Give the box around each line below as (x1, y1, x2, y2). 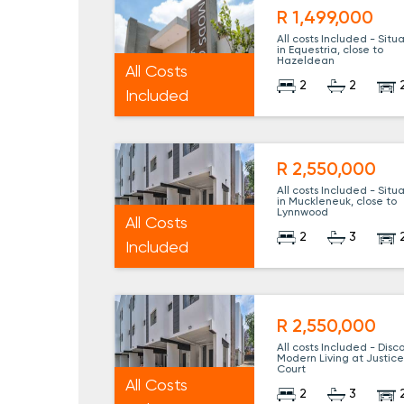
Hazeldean (277, 56, 335, 68)
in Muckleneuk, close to (277, 197, 398, 208)
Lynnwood (277, 207, 329, 219)
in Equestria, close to (277, 45, 384, 57)
